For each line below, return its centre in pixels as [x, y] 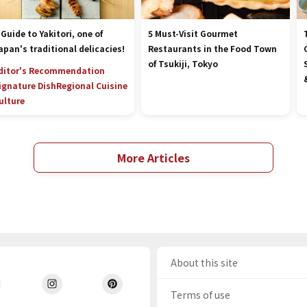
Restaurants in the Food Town [213, 48]
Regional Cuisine [92, 85]
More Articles [153, 158]
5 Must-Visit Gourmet [193, 33]
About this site [205, 262]
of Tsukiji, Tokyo [183, 63]
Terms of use [201, 295]
